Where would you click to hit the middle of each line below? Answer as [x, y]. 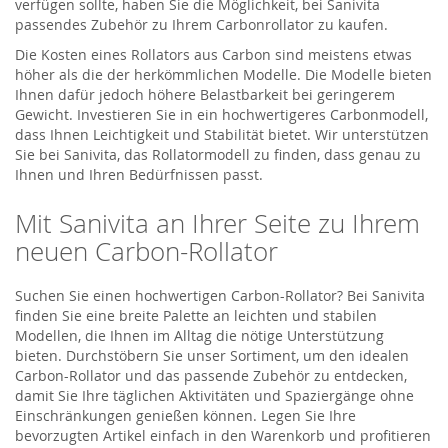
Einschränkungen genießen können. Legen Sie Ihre [185, 415]
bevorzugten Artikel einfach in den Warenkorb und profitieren [223, 435]
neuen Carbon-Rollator [146, 251]
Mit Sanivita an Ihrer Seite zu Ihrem [217, 223]
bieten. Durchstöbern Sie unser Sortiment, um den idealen [212, 355]
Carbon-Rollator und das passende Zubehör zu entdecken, [211, 375]
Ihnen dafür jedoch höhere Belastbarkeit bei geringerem [205, 94]
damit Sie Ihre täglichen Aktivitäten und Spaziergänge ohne [214, 395]
